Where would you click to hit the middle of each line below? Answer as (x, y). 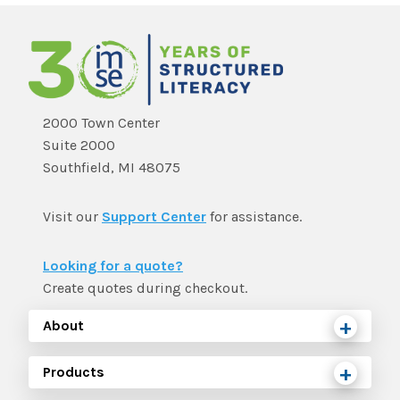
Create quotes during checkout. (145, 288)
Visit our (72, 217)
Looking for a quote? (113, 266)
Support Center (154, 217)
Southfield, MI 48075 (112, 168)
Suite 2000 (79, 146)
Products (74, 372)
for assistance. (254, 217)
